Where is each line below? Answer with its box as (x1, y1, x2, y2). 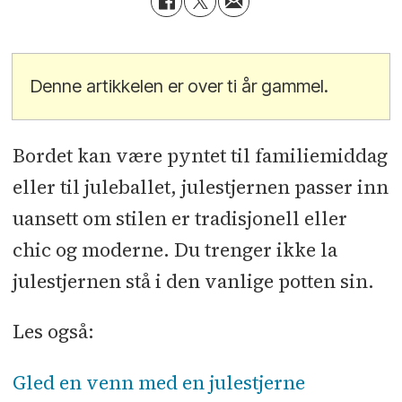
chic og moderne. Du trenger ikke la (12, 237, 337, 264)
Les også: (12, 319, 94, 345)
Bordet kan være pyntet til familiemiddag (12, 143, 388, 170)
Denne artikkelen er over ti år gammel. (31, 75, 329, 97)
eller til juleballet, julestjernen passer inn (12, 174, 389, 201)
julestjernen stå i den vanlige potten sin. (12, 268, 374, 295)
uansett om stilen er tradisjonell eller (12, 205, 347, 232)
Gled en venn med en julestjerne (12, 369, 305, 396)
